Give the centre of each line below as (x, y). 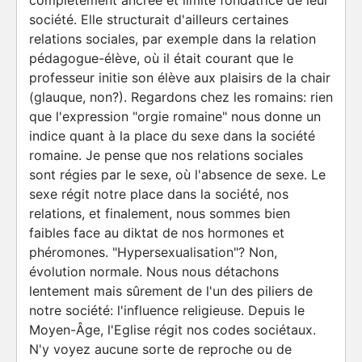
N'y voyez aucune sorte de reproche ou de (160, 349)
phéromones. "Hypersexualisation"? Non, (153, 252)
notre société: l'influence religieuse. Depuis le (167, 310)
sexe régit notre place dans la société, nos (159, 194)
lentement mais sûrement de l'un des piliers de (171, 291)
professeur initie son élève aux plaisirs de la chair (180, 78)
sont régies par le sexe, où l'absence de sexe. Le (177, 175)
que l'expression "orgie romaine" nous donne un (175, 116)
